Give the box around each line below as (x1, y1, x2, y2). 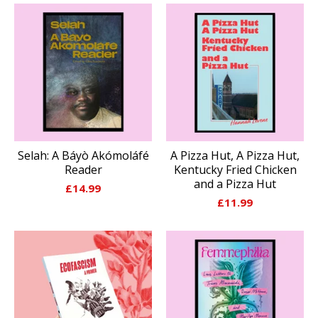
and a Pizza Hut (194, 175, 276, 192)
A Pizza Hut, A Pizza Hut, (170, 147, 300, 163)
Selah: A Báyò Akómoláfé (17, 147, 149, 163)
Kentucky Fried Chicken (173, 161, 297, 177)
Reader (64, 161, 102, 177)
